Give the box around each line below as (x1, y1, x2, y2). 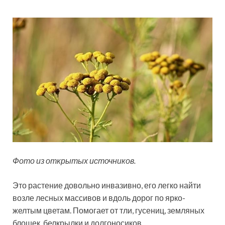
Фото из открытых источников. (13, 155, 136, 165)
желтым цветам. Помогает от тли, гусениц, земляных (13, 205, 204, 215)
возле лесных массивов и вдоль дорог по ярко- (13, 192, 185, 202)
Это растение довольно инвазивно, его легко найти (13, 180, 201, 190)
